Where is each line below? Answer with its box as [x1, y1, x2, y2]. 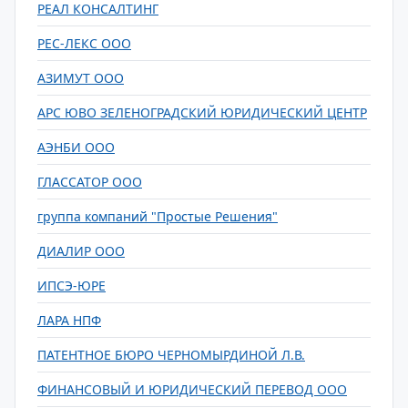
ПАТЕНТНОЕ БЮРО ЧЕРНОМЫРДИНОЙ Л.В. [37, 346, 305, 363]
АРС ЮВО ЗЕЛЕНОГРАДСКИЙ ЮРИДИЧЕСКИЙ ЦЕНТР [37, 104, 367, 121]
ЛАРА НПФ [37, 311, 101, 329]
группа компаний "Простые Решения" [37, 208, 278, 225]
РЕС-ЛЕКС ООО [37, 35, 131, 52]
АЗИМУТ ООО [37, 69, 124, 87]
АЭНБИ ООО [37, 138, 115, 156]
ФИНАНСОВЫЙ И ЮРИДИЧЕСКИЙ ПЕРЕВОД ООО [37, 381, 347, 398]
